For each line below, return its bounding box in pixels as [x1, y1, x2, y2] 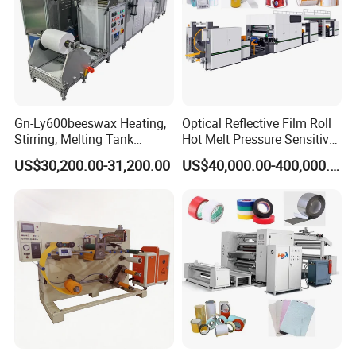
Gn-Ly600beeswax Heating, [14, 114, 167, 132]
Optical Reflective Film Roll [181, 114, 331, 132]
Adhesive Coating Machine [181, 145, 331, 164]
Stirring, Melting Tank [14, 130, 134, 148]
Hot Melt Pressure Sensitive [181, 130, 335, 148]
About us [14, 332, 340, 354]
